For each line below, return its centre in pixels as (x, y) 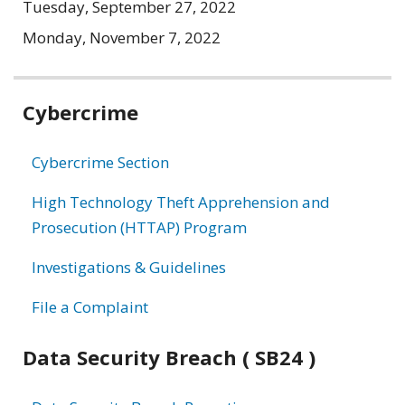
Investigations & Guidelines (129, 267)
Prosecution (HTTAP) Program (139, 227)
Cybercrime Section (100, 162)
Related (67, 96)
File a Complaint (90, 306)
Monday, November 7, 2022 (122, 37)
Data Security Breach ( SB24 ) (169, 357)
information (100, 140)
